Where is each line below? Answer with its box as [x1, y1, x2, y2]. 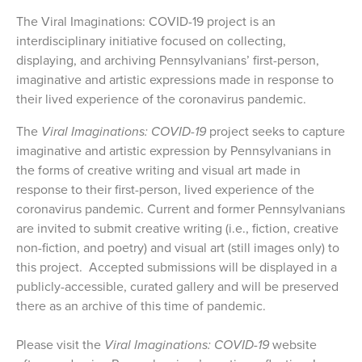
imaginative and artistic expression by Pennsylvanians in [16, 141, 331, 160]
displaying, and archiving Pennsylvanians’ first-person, [16, 51, 319, 69]
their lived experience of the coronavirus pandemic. [16, 90, 306, 108]
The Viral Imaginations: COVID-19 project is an [16, 12, 276, 31]
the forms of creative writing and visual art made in [16, 161, 301, 179]
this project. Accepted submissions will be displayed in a [16, 258, 337, 276]
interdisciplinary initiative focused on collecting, [16, 32, 286, 50]
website [269, 335, 317, 354]
